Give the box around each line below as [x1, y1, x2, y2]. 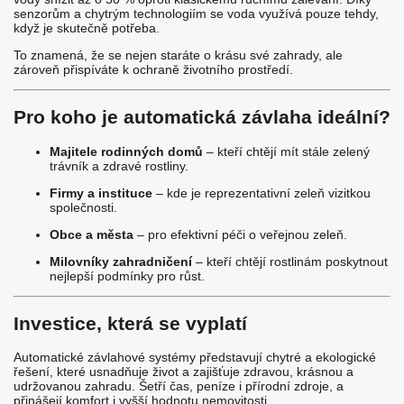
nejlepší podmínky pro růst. [50, 268, 205, 283]
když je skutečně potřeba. [14, 20, 160, 35]
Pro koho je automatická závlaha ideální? [14, 106, 390, 128]
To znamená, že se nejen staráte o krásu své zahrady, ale [14, 47, 343, 62]
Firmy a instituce [50, 185, 152, 200]
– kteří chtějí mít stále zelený [203, 143, 370, 159]
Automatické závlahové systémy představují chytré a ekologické [14, 350, 376, 365]
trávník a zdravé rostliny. [50, 158, 188, 173]
